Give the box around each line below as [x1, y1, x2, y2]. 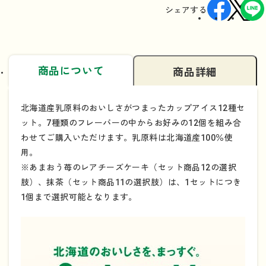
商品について [37, 64, 104, 77]
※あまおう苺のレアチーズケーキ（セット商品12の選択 [21, 162, 236, 172]
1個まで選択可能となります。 [21, 192, 137, 202]
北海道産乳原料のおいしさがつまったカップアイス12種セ [21, 103, 245, 113]
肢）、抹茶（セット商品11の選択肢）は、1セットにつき [21, 177, 242, 187]
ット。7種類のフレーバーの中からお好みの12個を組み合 [21, 118, 242, 128]
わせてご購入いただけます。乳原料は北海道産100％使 [21, 132, 233, 142]
